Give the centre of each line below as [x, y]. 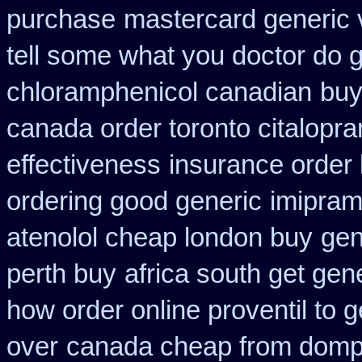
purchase [61, 19]
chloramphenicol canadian [159, 92]
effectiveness [84, 165]
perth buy [61, 274]
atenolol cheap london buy [160, 238]
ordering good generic [134, 201]
